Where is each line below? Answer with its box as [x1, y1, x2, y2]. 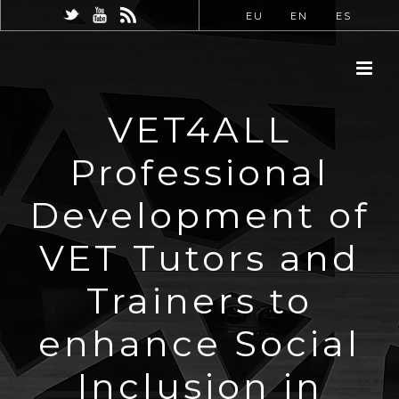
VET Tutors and [39, 236, 360, 280]
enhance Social [38, 322, 361, 365]
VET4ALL [107, 108, 292, 151]
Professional [69, 151, 330, 194]
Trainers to [86, 279, 313, 322]
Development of [28, 193, 370, 237]
